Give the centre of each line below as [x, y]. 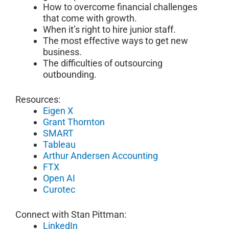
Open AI [59, 178]
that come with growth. [90, 18]
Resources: [38, 100]
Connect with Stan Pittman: [71, 215]
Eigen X [58, 111]
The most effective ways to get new [116, 41]
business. [62, 52]
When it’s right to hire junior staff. [109, 30]
